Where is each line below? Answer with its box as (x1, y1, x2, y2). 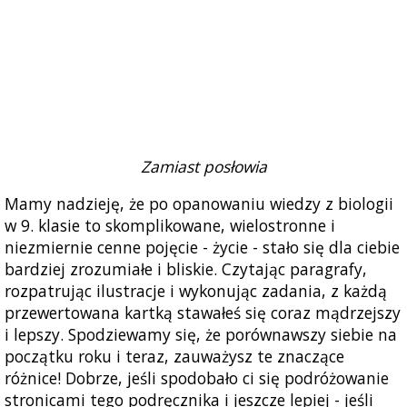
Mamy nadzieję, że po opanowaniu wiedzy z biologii (5, 193, 393, 215)
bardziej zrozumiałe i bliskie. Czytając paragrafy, (5, 258, 367, 281)
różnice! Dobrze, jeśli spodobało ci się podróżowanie (5, 367, 389, 390)
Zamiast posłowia (140, 155, 267, 178)
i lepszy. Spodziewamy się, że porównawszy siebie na (5, 323, 397, 346)
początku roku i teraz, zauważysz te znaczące (5, 345, 344, 368)
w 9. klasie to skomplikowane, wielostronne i (5, 214, 335, 237)
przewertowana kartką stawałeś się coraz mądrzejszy (5, 302, 401, 324)
